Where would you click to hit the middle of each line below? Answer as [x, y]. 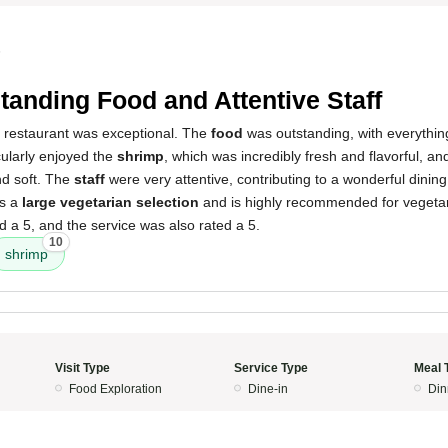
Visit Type [82, 368]
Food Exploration [115, 389]
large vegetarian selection [110, 202]
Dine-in [268, 389]
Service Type [271, 368]
